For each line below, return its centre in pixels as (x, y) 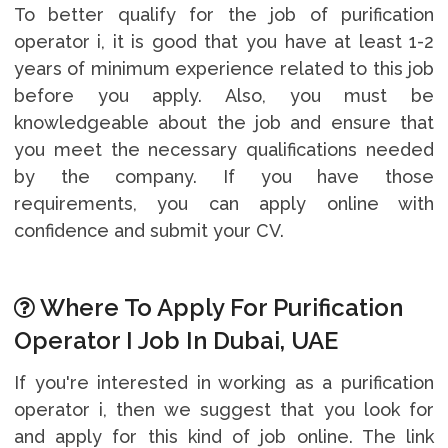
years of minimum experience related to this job (224, 68)
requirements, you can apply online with (224, 203)
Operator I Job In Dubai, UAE (175, 340)
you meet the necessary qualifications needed (224, 149)
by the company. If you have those (224, 176)
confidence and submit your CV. (148, 230)
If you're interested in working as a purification (224, 382)
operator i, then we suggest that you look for (224, 409)
